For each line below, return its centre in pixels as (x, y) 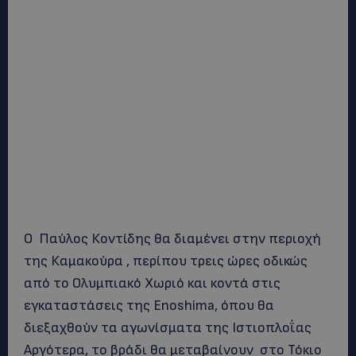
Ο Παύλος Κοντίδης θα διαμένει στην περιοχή (172, 239)
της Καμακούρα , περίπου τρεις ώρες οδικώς (166, 261)
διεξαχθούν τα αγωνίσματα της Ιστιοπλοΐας (168, 328)
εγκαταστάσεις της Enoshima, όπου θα (149, 306)
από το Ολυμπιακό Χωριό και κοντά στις (152, 283)
